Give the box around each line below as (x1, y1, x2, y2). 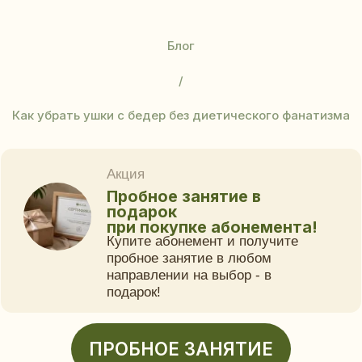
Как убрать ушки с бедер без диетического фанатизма (12, 107, 350, 123)
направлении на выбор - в (75, 191, 194, 202)
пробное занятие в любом (75, 179, 194, 190)
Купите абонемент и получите (75, 166, 213, 178)
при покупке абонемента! (75, 155, 227, 170)
